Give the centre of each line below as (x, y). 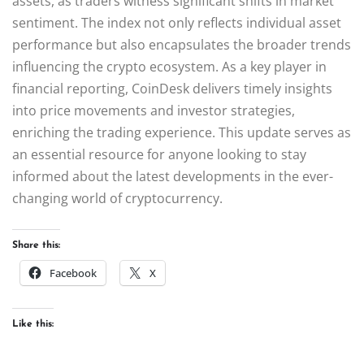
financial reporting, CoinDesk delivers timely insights (172, 88)
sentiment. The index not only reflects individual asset (177, 22)
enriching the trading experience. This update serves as (182, 132)
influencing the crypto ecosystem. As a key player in (169, 66)
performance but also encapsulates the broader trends (182, 44)
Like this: (33, 324)
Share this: (36, 245)
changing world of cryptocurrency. (117, 198)
